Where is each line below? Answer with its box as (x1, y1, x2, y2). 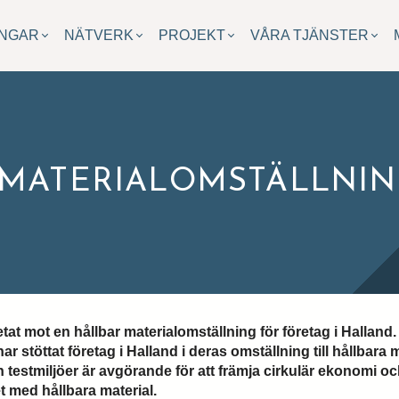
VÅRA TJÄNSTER (250, 28, 369, 43)
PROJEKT (159, 28, 225, 43)
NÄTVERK (64, 28, 134, 43)
